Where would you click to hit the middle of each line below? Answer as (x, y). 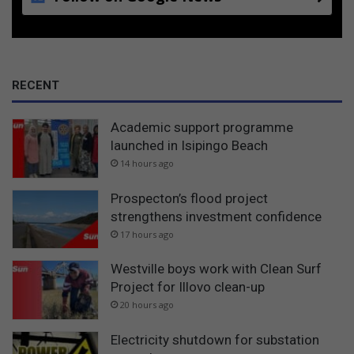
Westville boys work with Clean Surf (216, 269)
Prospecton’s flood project (189, 198)
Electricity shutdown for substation (215, 339)
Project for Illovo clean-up (188, 287)
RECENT (36, 86)
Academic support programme (202, 128)
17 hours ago (147, 234)
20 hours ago (147, 305)
